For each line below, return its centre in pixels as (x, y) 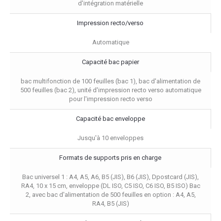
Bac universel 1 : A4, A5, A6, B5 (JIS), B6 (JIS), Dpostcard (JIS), (110, 177)
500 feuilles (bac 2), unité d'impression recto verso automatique (110, 90)
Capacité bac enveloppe (110, 118)
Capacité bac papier (110, 62)
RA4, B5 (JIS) (110, 203)
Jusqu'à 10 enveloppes (110, 138)
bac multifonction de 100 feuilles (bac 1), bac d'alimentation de (110, 81)
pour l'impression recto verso (110, 99)
